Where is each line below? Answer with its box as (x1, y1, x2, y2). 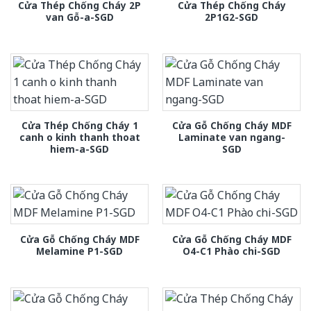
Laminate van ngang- (178, 131, 285, 144)
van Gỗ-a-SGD (45, 10, 114, 24)
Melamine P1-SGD (36, 244, 123, 258)
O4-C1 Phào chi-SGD (183, 244, 280, 258)
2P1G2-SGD (205, 10, 258, 24)
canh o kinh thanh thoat (19, 131, 140, 144)
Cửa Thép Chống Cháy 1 (21, 119, 138, 133)
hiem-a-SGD (50, 142, 109, 156)
